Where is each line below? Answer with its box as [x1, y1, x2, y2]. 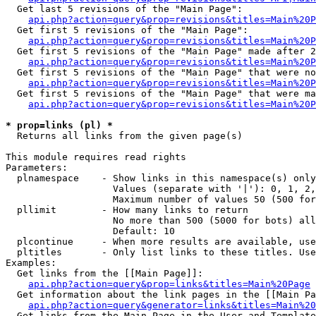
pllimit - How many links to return [6, 205, 248, 215]
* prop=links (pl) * [6, 120, 113, 130]
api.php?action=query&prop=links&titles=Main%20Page [28, 279, 310, 289]
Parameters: [6, 162, 68, 173]
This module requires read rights [6, 152, 186, 162]
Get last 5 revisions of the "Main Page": [6, 4, 243, 14]
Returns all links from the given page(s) [6, 130, 243, 141]
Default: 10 [6, 226, 175, 236]
